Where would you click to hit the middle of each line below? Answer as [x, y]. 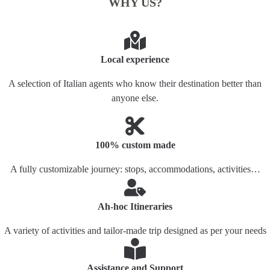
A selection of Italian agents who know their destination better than [135, 84]
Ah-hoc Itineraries [135, 207]
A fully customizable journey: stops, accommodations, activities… [135, 169]
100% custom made [135, 145]
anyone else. [135, 98]
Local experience [135, 60]
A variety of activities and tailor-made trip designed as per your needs [135, 231]
